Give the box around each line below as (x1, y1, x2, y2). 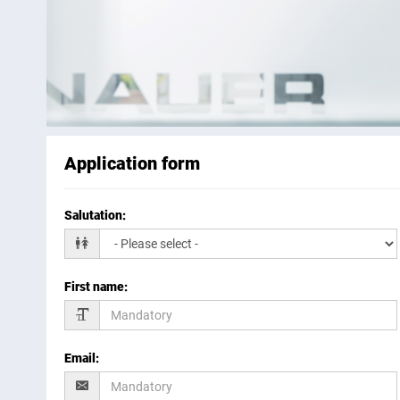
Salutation (64, 208, 122, 223)
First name (64, 279, 124, 295)
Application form (64, 153, 200, 175)
